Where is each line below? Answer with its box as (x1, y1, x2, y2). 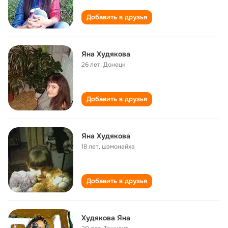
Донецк (103, 61, 125, 69)
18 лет (81, 142, 99, 151)
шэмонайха (102, 142, 135, 151)
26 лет (81, 61, 100, 69)
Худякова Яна (81, 213, 130, 222)
